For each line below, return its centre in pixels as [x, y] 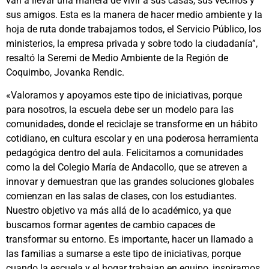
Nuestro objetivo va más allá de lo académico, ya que [119, 211]
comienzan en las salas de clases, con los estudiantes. [121, 196]
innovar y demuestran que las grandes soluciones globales [130, 182]
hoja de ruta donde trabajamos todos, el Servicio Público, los [134, 29]
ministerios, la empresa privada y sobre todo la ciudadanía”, [132, 44]
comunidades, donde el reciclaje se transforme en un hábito [132, 124]
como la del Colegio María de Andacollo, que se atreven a [127, 168]
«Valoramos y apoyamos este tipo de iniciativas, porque [124, 95]
